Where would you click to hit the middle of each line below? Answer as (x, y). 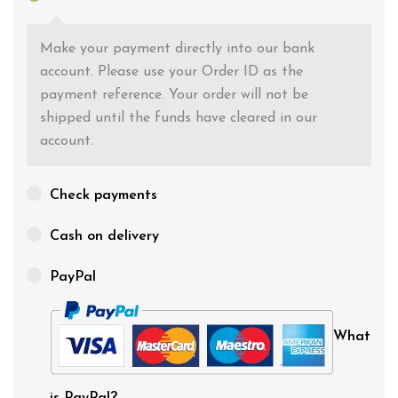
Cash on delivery (104, 236)
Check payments (103, 195)
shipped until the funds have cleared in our (179, 118)
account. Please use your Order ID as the (171, 72)
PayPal (73, 277)
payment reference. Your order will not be (174, 95)
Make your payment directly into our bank (177, 49)
